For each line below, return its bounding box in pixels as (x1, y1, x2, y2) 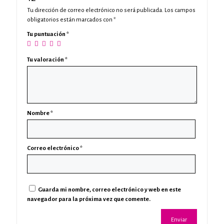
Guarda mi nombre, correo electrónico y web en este (38, 186, 181, 193)
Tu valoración (27, 56, 65, 63)
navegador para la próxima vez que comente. (27, 196, 150, 202)
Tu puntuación (27, 31, 66, 37)
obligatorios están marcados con (27, 16, 113, 23)
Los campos (164, 7, 195, 13)
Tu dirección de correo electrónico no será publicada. (27, 7, 163, 13)
